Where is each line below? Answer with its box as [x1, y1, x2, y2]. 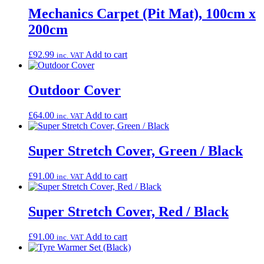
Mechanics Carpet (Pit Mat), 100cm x [28, 6, 256, 22]
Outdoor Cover [28, 82, 121, 98]
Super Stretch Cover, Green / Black [28, 143, 243, 159]
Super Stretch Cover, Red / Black [28, 203, 229, 219]
